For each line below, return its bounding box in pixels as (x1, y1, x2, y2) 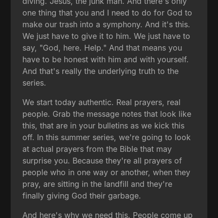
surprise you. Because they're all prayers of (22, 155, 182, 165)
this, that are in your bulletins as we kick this (22, 120, 185, 130)
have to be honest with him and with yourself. (22, 54, 189, 64)
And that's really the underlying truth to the (22, 66, 179, 76)
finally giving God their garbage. (22, 190, 142, 200)
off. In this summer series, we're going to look (22, 132, 191, 142)
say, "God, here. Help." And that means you (22, 42, 182, 53)
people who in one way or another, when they (22, 167, 191, 177)
